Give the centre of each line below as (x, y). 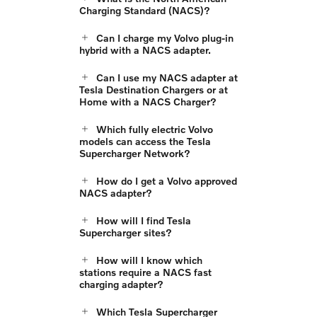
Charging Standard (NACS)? (145, 11)
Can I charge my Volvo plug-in (165, 38)
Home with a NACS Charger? (148, 102)
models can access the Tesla (145, 142)
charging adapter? (121, 284)
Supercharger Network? (135, 154)
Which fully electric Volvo (155, 129)
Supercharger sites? (126, 233)
